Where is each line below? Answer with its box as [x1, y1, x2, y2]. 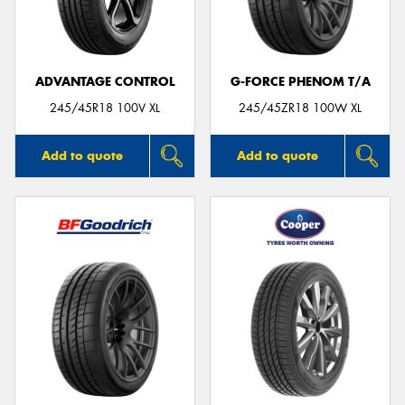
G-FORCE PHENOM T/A [230, 74, 371, 89]
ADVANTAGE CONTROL [35, 74, 174, 89]
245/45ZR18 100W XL [239, 99, 362, 116]
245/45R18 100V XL [50, 99, 160, 116]
